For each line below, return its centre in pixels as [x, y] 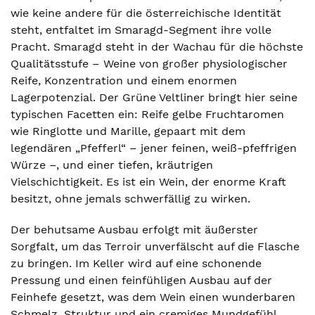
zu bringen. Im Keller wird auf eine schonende [136, 263]
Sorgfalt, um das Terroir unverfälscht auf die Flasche [155, 246]
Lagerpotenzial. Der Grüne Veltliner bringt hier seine [154, 97]
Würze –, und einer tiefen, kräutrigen [112, 165]
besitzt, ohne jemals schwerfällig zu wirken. [130, 199]
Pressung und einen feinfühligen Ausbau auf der [141, 280]
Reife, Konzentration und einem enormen [124, 81]
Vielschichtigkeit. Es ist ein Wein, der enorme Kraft [148, 182]
